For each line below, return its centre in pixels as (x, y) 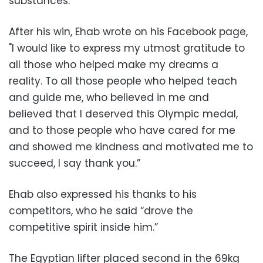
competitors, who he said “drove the (101, 210)
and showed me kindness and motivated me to (131, 146)
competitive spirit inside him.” (83, 227)
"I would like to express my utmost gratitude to (127, 48)
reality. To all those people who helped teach (123, 81)
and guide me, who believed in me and (109, 97)
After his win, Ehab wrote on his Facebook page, (128, 31)
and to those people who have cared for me (122, 130)
